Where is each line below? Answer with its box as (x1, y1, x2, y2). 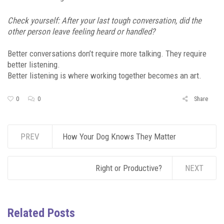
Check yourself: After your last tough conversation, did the (7, 15, 201, 25)
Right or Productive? (95, 163, 162, 173)
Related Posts (7, 206, 75, 220)
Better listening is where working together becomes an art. (7, 70, 201, 80)
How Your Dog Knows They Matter (62, 131, 176, 141)
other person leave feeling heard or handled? (7, 26, 155, 36)
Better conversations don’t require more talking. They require (7, 48, 206, 58)
